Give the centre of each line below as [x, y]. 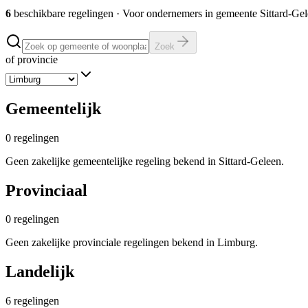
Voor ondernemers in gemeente [191, 13]
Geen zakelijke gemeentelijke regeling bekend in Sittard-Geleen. [145, 161]
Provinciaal [46, 190]
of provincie [32, 59]
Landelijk [40, 272]
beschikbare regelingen [64, 13]
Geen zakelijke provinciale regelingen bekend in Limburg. [132, 243]
